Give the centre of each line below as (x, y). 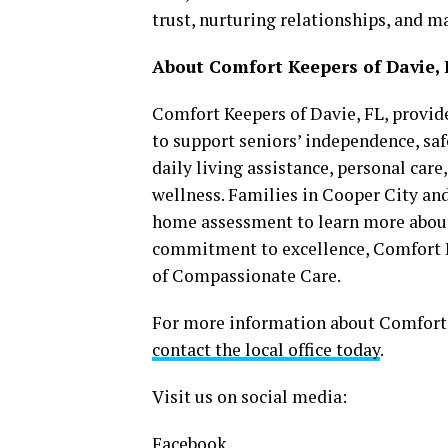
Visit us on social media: (249, 397)
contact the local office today (266, 350)
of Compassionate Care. (246, 276)
